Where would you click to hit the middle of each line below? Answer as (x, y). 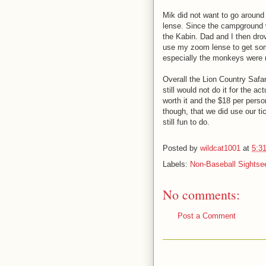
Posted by (181, 148)
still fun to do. (186, 122)
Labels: (176, 164)
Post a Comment (207, 216)
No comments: (201, 194)
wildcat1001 (220, 148)
